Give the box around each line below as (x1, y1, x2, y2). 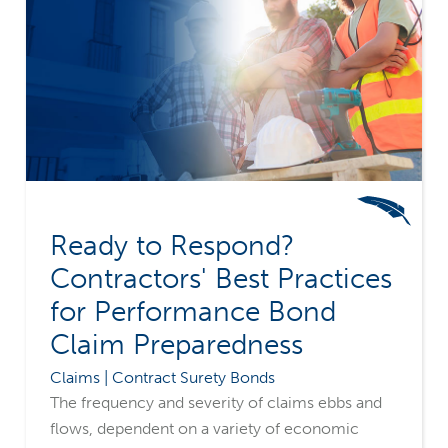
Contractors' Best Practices (50, 262, 393, 296)
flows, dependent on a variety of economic (50, 419, 360, 439)
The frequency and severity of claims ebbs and (50, 393, 383, 413)
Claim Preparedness (50, 328, 304, 362)
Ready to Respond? (50, 229, 295, 263)
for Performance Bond (50, 295, 337, 329)
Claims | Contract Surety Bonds (50, 368, 276, 388)
